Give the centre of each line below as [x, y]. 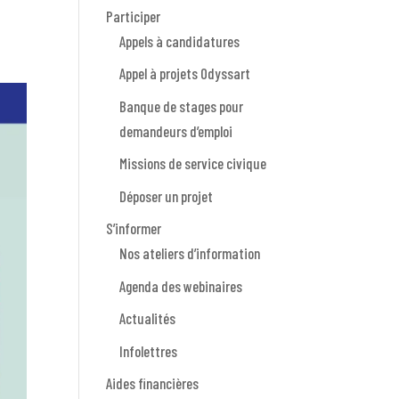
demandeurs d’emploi [176, 130]
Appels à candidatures [180, 41]
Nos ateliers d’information [190, 253]
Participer [134, 16]
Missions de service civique [193, 163]
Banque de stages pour [182, 106]
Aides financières [153, 383]
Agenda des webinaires [181, 285]
